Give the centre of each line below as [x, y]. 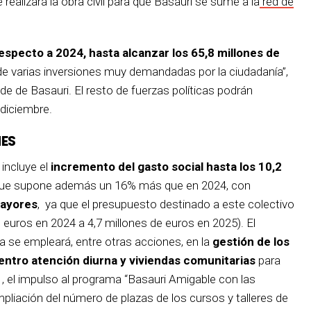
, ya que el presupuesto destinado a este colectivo [166, 204]
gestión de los [251, 241]
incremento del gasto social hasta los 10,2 [166, 166]
